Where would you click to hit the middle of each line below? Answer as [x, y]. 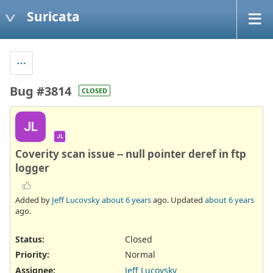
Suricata [53, 16]
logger [32, 168]
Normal [140, 255]
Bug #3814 [41, 91]
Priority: [32, 255]
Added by [34, 200]
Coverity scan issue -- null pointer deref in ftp [131, 154]
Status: [30, 239]
